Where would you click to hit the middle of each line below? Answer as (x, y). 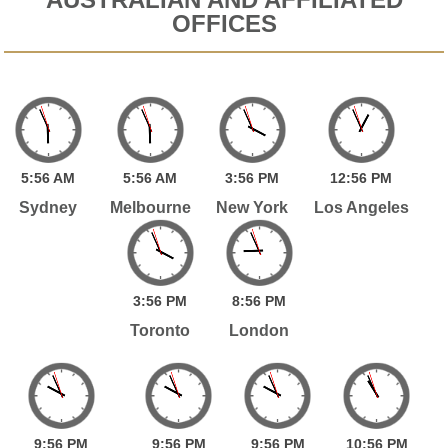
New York (252, 207)
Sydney (48, 207)
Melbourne (150, 207)
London (259, 330)
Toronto (160, 330)
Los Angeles (361, 207)
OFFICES (224, 23)
